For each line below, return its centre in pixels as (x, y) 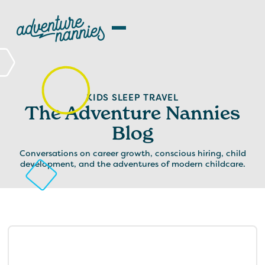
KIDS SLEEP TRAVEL (132, 98)
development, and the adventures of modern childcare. (132, 164)
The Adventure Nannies (132, 113)
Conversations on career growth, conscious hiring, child (132, 153)
